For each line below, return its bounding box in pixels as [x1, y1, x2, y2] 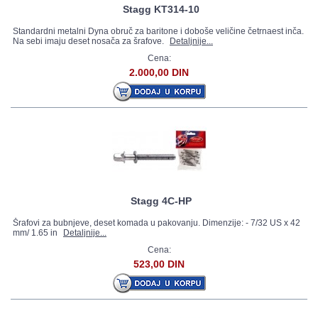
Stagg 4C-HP [131, 195, 192, 207]
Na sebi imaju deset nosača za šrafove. [13, 36, 166, 46]
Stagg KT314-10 [123, 4, 199, 15]
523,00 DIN [133, 258, 185, 270]
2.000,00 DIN [129, 67, 189, 78]
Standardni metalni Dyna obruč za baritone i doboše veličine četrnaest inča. [13, 26, 304, 36]
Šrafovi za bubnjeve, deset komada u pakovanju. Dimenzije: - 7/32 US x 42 [13, 218, 300, 228]
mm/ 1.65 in [13, 228, 60, 238]
